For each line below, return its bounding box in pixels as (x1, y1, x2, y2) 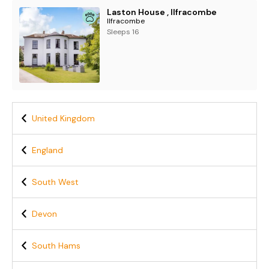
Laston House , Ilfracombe (107, 7, 217, 17)
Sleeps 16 (107, 27, 140, 37)
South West (32, 177, 79, 187)
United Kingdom (32, 113, 95, 124)
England (32, 145, 63, 156)
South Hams (32, 240, 80, 251)
